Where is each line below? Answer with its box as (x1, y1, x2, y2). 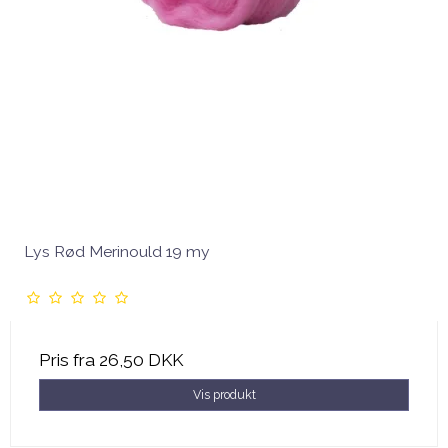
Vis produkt (192, 386, 256, 402)
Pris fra (39, 349, 99, 370)
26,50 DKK (99, 349, 183, 370)
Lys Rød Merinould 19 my (24, 241, 210, 261)
